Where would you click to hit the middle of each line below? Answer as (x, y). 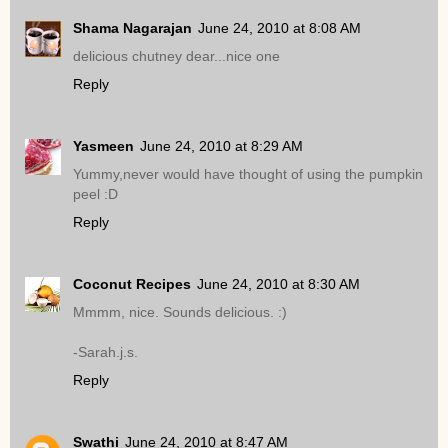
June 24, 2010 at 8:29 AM (221, 146)
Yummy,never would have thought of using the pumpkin (248, 174)
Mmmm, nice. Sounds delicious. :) (180, 312)
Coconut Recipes (132, 284)
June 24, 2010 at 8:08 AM (279, 28)
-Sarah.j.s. (105, 352)
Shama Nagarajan (132, 28)
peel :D (95, 194)
